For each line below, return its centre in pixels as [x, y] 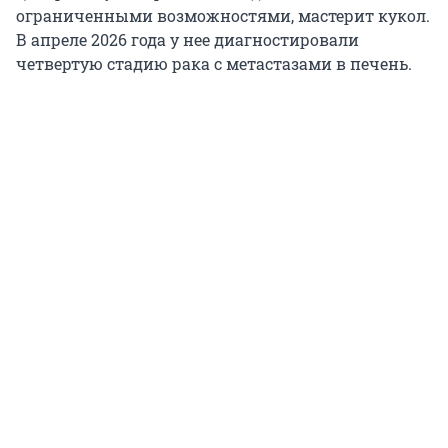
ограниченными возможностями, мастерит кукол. [223, 15]
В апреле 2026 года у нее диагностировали [187, 39]
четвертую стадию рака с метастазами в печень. [214, 63]
